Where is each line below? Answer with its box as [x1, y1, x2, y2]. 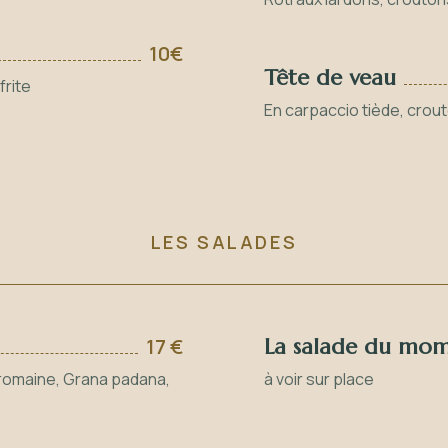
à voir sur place [264, 368, 374, 390]
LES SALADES [150, 230, 298, 254]
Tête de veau [264, 64, 396, 91]
